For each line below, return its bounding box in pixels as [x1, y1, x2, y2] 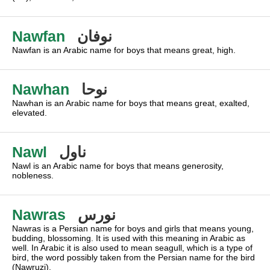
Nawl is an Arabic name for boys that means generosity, [12, 161, 224, 171]
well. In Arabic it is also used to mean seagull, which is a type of [12, 243, 253, 253]
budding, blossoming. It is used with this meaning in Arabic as [12, 233, 245, 243]
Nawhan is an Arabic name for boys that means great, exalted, [12, 98, 250, 108]
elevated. [12, 108, 47, 118]
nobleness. [12, 171, 54, 180]
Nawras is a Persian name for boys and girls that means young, [12, 224, 254, 233]
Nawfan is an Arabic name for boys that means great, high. [12, 45, 236, 55]
